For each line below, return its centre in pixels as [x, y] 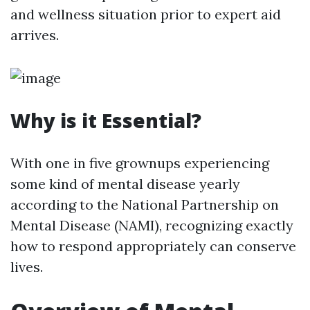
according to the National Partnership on [145, 204]
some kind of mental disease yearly [125, 184]
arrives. [35, 35]
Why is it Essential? [106, 120]
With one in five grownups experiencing [140, 163]
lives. [27, 267]
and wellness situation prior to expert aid [146, 14]
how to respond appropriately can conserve [153, 246]
